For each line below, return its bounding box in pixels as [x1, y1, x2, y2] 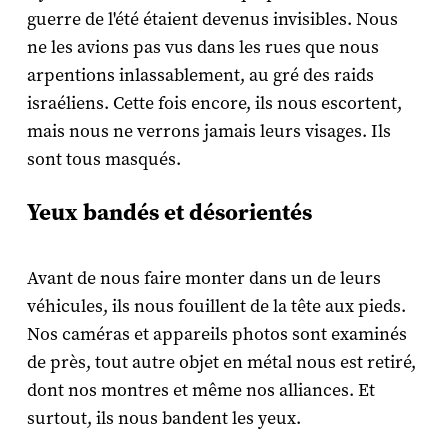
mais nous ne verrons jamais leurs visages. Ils [26, 120, 391, 144]
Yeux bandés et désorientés [26, 199, 312, 227]
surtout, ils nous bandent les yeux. [26, 407, 301, 431]
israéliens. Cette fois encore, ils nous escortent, [26, 92, 402, 116]
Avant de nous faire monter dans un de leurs [26, 267, 381, 291]
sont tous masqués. [26, 148, 181, 172]
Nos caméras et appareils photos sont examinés [26, 323, 407, 347]
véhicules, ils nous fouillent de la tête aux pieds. [26, 295, 406, 319]
